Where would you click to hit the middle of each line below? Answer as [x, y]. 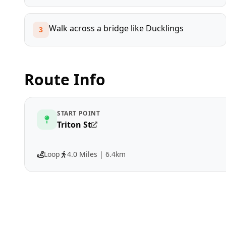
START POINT [79, 113]
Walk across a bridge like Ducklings [116, 28]
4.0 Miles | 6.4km [96, 154]
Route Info [65, 79]
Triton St [74, 124]
